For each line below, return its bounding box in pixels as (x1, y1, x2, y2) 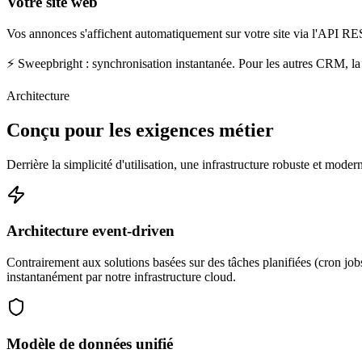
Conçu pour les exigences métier (6, 119, 274, 141)
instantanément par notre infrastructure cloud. (6, 270, 236, 284)
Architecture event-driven (6, 222, 175, 240)
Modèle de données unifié (6, 335, 173, 352)
